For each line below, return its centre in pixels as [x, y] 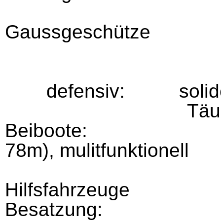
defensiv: [88, 91]
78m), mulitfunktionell [97, 150]
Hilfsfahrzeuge [67, 190]
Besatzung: [54, 209]
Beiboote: [46, 130]
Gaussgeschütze [78, 32]
